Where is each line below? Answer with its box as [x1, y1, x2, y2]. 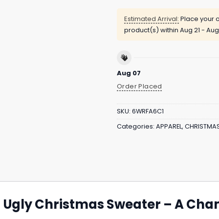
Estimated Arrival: [124, 14, 179, 24]
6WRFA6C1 [132, 107, 164, 116]
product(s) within [124, 25, 180, 35]
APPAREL [156, 122, 182, 131]
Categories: [117, 122, 156, 131]
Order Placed [117, 81, 162, 91]
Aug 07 [117, 68, 141, 78]
